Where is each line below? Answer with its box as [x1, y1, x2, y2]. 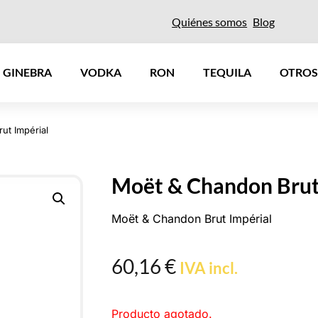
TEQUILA [203, 65, 252, 79]
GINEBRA [3, 65, 53, 79]
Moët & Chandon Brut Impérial [111, 211, 272, 226]
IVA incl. [180, 258, 238, 278]
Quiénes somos [172, 14, 248, 28]
